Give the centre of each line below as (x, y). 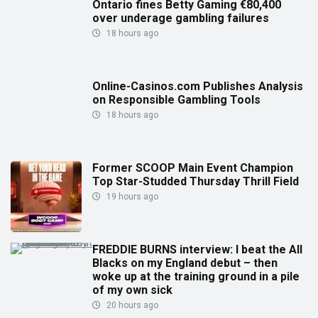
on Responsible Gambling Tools (176, 99)
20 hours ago (131, 305)
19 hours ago (131, 196)
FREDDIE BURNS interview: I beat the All (197, 249)
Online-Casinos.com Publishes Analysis (198, 86)
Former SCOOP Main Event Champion (193, 168)
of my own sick (132, 290)
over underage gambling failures (181, 18)
